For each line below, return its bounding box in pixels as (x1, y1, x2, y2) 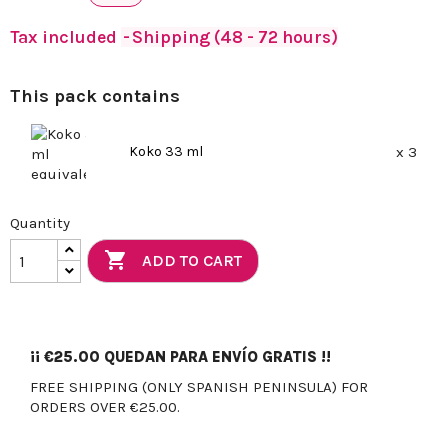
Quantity (10, 214, 70, 233)
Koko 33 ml (128, 142, 203, 160)
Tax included (10, 27, 121, 48)
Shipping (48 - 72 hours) (132, 27, 338, 48)
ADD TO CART (142, 251, 243, 271)
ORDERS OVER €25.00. (30, 398, 180, 417)
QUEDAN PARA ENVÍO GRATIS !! (100, 348, 331, 367)
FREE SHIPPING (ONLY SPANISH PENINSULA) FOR (30, 378, 368, 397)
